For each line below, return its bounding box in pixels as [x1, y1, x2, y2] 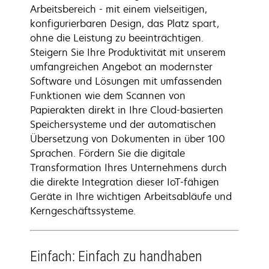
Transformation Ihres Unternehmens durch [30, 161, 227, 174]
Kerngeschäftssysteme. [30, 204, 136, 217]
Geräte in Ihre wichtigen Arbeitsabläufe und [30, 190, 232, 203]
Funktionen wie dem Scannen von [30, 89, 186, 102]
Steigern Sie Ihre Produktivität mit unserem [30, 46, 226, 59]
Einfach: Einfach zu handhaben [30, 248, 202, 265]
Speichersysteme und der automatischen [30, 118, 216, 131]
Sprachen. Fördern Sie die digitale [30, 147, 185, 160]
